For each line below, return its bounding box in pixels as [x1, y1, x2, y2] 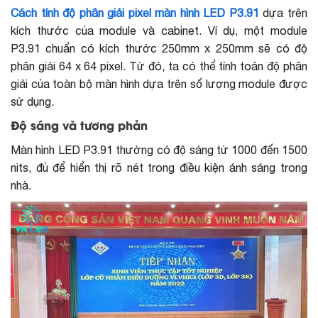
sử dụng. [11, 95, 54, 109]
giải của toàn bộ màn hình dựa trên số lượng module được [11, 77, 307, 91]
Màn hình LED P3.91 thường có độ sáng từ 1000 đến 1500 [11, 143, 307, 157]
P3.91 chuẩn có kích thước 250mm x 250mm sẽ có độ [11, 42, 307, 55]
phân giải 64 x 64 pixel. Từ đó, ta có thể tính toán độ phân [11, 60, 307, 73]
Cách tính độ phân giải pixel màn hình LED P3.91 [11, 6, 259, 20]
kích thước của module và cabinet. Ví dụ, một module [11, 24, 307, 38]
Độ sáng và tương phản [11, 121, 148, 133]
